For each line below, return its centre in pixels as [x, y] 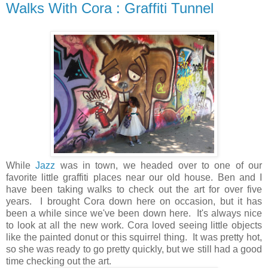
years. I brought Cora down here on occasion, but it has [134, 201]
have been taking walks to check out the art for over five [134, 189]
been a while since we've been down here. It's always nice [134, 213]
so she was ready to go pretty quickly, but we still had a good [134, 249]
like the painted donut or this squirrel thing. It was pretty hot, [134, 237]
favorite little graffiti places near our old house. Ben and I [134, 177]
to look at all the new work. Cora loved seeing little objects [134, 225]
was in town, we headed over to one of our [159, 165]
